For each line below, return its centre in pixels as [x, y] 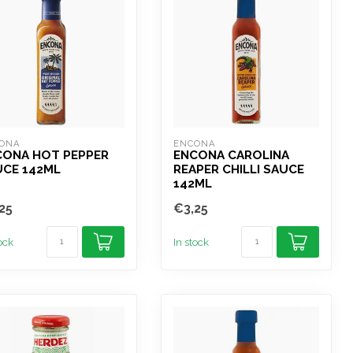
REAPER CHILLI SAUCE [238, 169]
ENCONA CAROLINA [231, 155]
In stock [191, 242]
